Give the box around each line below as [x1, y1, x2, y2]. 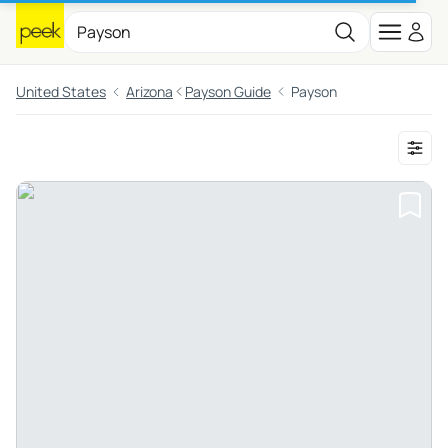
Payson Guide [185, 82, 271, 101]
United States [16, 82, 106, 101]
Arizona [126, 82, 173, 101]
